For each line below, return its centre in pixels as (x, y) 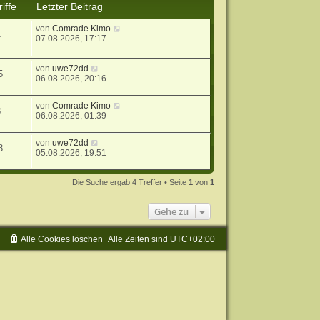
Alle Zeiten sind (139, 239)
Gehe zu (172, 211)
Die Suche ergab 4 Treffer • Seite (131, 182)
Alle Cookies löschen (62, 239)
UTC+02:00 (193, 239)
